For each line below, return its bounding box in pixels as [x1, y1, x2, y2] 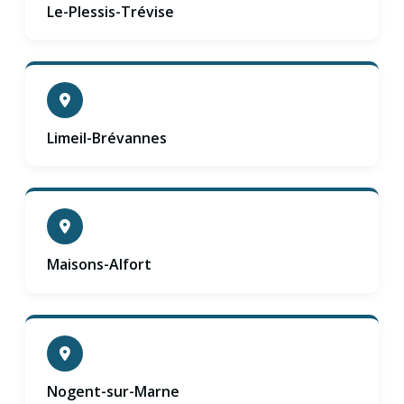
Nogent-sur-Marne [47, 381, 179, 401]
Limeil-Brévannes [47, 128, 167, 149]
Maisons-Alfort [47, 254, 151, 275]
